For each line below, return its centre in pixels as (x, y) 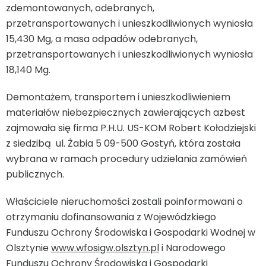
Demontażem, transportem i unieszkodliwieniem (118, 97)
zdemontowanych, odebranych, (80, 8)
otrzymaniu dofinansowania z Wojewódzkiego (111, 217)
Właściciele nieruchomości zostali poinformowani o (124, 202)
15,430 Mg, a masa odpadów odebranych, (102, 39)
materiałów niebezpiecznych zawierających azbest (126, 113)
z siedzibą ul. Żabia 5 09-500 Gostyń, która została (123, 144)
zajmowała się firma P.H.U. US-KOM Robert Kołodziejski (131, 128)
